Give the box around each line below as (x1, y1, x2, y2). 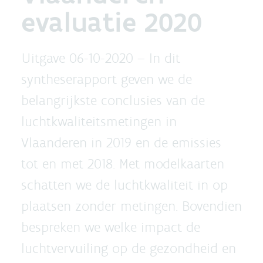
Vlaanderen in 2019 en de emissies (21, 134, 221, 151)
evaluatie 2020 (21, 5, 203, 39)
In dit (149, 49, 180, 66)
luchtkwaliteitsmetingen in (21, 113, 177, 130)
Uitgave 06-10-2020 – (21, 49, 149, 66)
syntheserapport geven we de (21, 70, 192, 87)
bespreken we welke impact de (21, 218, 200, 235)
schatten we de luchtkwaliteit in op (21, 176, 228, 193)
